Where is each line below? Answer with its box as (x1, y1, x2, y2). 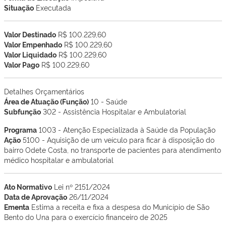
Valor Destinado (4, 29, 56, 39)
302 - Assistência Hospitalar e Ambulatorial (43, 106, 186, 116)
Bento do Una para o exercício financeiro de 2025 (4, 212, 167, 221)
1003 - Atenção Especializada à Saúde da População (39, 125, 215, 134)
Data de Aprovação (4, 192, 67, 201)
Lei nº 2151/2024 (54, 182, 110, 191)
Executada (36, 3, 71, 12)
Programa (4, 125, 37, 134)
